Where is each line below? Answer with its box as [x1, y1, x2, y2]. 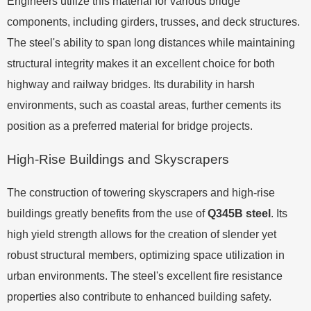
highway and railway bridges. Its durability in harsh [7, 78, 255, 90]
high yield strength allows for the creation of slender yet [7, 228, 276, 240]
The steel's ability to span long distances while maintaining [7, 36, 295, 49]
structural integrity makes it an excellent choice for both [7, 57, 275, 69]
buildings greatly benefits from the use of [7, 207, 208, 219]
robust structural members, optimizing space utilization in [7, 249, 285, 261]
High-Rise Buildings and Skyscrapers [7, 151, 229, 167]
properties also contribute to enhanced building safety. [7, 290, 271, 303]
